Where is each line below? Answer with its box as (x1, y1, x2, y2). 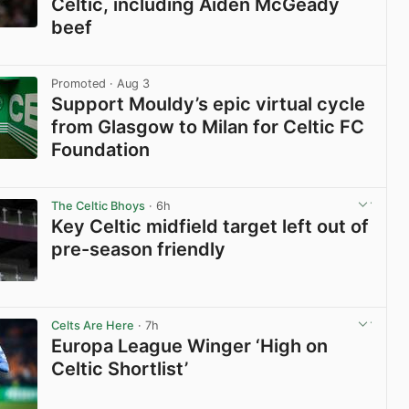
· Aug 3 (106, 76, 151, 90)
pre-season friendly (51, 238, 226, 261)
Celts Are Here (51, 319, 135, 333)
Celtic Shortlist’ (51, 358, 189, 381)
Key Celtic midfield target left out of (51, 215, 370, 238)
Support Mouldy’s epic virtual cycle (51, 93, 366, 115)
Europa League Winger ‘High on (51, 335, 329, 358)
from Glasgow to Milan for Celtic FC (51, 116, 365, 138)
